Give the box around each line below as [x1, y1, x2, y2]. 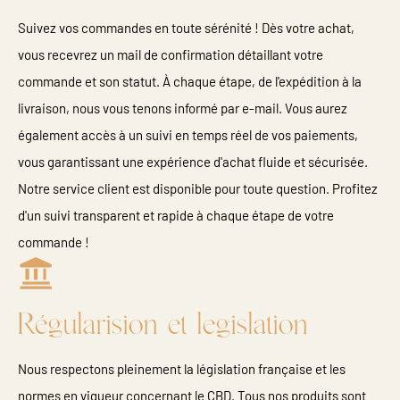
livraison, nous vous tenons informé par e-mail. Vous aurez [18, 100, 347, 116]
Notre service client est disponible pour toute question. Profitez [18, 180, 378, 196]
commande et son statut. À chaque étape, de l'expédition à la [18, 73, 362, 89]
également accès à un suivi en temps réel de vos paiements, [18, 127, 358, 143]
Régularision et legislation [18, 310, 308, 341]
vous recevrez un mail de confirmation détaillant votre [18, 46, 323, 62]
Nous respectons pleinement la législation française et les [18, 361, 346, 377]
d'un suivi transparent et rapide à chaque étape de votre [18, 207, 334, 223]
